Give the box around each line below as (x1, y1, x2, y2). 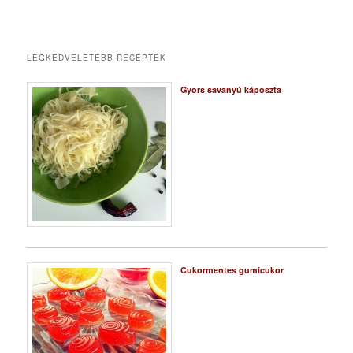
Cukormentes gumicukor (180, 263, 284, 276)
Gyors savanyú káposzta (180, 84, 281, 96)
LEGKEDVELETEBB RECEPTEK (27, 52, 167, 64)
